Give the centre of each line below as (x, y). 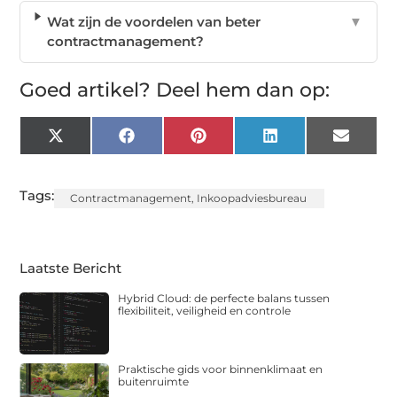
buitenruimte (154, 382)
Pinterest (236, 142)
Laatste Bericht (71, 268)
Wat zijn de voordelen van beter (154, 21)
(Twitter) (91, 155)
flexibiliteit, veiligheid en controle (205, 310)
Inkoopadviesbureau (252, 198)
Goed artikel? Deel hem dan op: (175, 90)
